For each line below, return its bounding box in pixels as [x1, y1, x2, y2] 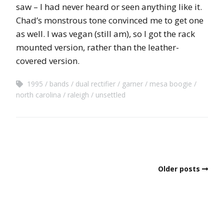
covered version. [16, 54, 79, 66]
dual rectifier [75, 78, 115, 88]
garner [122, 78, 143, 88]
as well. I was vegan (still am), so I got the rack [16, 27, 195, 39]
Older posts [158, 163, 200, 173]
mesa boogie [149, 78, 192, 88]
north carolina [16, 89, 61, 99]
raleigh [67, 89, 89, 99]
